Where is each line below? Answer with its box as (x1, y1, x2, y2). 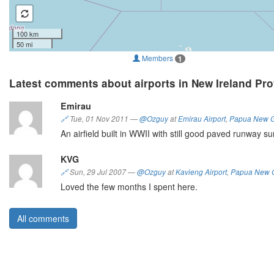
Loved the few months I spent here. (61, 180, 198, 193)
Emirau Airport (178, 113, 226, 124)
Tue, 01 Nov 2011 (68, 113, 130, 124)
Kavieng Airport (176, 166, 227, 177)
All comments (17, 212, 69, 224)
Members (141, 52, 173, 63)
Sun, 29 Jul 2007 (68, 166, 128, 177)
